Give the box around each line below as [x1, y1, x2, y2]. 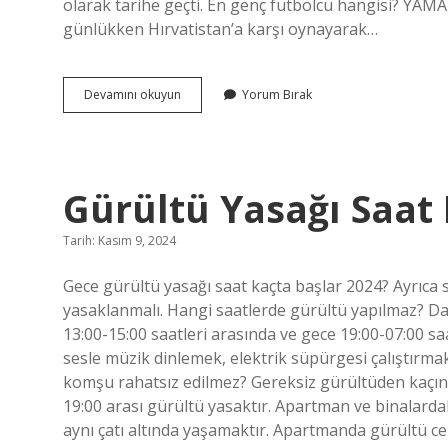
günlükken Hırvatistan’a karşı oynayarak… [63, 18, 378, 40]
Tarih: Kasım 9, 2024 [63, 232, 176, 249]
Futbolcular [180, 121, 244, 138]
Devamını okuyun [84, 86, 181, 103]
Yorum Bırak [242, 86, 312, 103]
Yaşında [180, 157, 225, 174]
